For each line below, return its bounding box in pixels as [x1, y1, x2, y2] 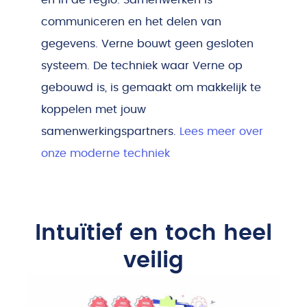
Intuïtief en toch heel [35, 221, 272, 244]
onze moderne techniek [41, 147, 170, 159]
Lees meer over [180, 125, 263, 137]
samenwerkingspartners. [41, 125, 180, 137]
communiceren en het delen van [41, 16, 221, 27]
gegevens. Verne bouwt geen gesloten [41, 38, 254, 49]
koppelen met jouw [41, 103, 146, 115]
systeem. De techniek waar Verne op [41, 60, 243, 71]
